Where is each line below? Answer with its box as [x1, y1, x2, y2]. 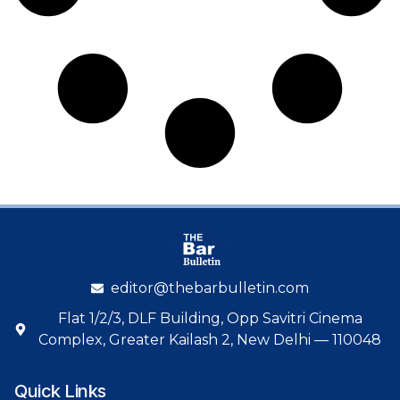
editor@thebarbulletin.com [111, 279, 310, 296]
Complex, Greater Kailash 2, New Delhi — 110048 [38, 330, 382, 348]
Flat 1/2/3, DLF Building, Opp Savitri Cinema [57, 309, 362, 327]
